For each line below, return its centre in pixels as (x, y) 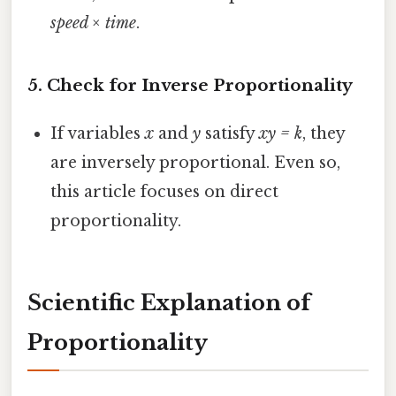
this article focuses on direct (165, 191)
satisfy (230, 133)
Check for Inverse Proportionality (200, 85)
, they (324, 133)
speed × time (94, 23)
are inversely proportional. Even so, (196, 162)
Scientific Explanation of (169, 302)
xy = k (281, 133)
